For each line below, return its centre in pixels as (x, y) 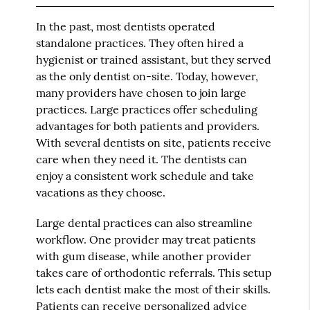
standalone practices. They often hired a (140, 43)
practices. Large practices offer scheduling (147, 109)
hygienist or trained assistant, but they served (154, 59)
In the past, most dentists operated (126, 26)
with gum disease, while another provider (144, 256)
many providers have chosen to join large (142, 92)
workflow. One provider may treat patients (146, 239)
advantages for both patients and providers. (148, 126)
